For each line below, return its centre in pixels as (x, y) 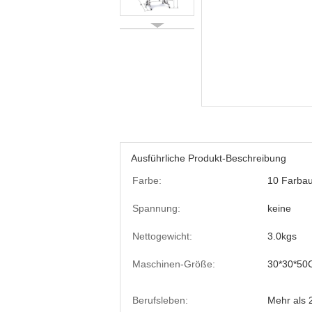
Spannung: (156, 208)
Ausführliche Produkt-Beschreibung (209, 158)
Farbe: (147, 180)
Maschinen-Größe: (174, 264)
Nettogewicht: (162, 236)
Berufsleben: (160, 300)
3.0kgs (282, 236)
